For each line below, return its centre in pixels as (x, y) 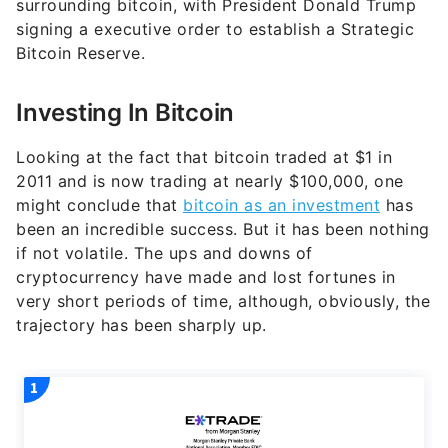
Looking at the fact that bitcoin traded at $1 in (204, 157)
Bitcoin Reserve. (80, 53)
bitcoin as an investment (281, 205)
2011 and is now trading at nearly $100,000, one (210, 181)
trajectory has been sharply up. (141, 325)
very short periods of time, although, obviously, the (223, 301)
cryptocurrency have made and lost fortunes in (206, 277)
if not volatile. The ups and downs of (164, 253)
